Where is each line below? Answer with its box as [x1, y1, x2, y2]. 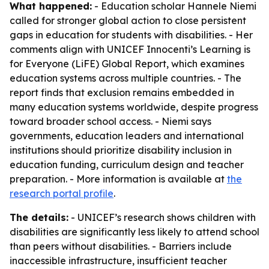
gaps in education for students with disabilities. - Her [10, 29, 253, 41]
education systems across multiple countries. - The [10, 72, 241, 84]
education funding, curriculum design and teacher [10, 159, 244, 171]
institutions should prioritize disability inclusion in [10, 144, 232, 156]
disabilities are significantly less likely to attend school [10, 226, 259, 238]
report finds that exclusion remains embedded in [10, 86, 234, 98]
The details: [10, 211, 68, 223]
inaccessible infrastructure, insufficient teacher [10, 255, 227, 267]
